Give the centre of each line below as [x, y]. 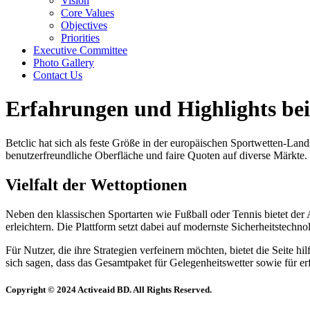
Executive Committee [80, 50]
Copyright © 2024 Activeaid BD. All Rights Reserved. [109, 289]
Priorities [80, 38]
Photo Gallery [64, 63]
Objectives [84, 25]
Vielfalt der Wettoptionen [96, 184]
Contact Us [58, 75]
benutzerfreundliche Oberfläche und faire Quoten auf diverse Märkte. [156, 155]
